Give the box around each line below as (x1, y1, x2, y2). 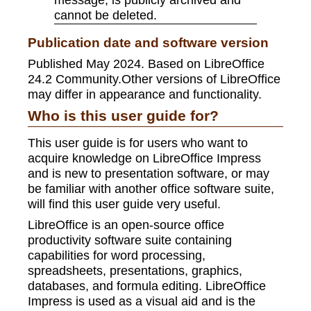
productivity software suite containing (28, 233, 232, 248)
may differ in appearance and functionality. (28, 87, 262, 102)
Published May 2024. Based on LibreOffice (28, 56, 264, 72)
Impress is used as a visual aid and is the (28, 294, 255, 309)
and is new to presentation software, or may (28, 166, 269, 181)
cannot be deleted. (53, 7, 157, 22)
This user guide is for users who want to (28, 135, 248, 151)
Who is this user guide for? (28, 108, 219, 125)
